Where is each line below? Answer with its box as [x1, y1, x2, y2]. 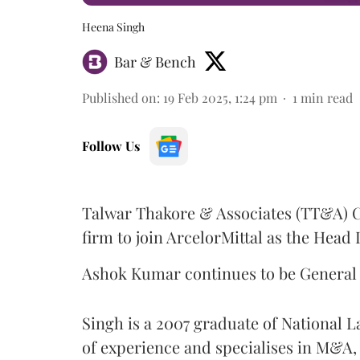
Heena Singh [82, 18, 145, 35]
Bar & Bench [114, 51, 196, 72]
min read [301, 88, 353, 106]
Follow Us [82, 137, 140, 154]
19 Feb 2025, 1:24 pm [163, 88, 277, 106]
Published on [82, 88, 157, 106]
